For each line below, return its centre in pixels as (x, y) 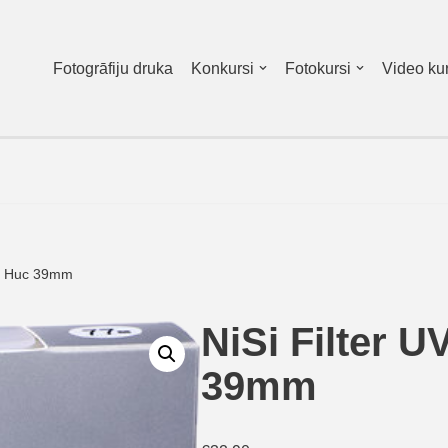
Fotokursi (318, 68)
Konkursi (222, 68)
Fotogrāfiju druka (113, 68)
